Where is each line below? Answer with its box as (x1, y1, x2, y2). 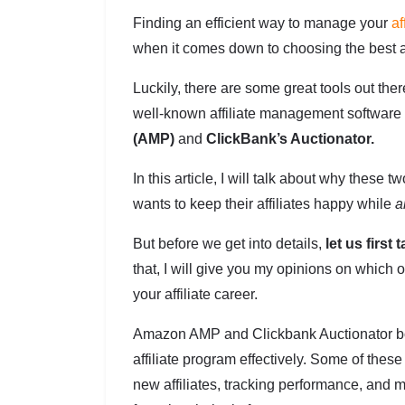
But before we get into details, (133, 236, 325, 251)
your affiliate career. (133, 287, 258, 302)
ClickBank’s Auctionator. (202, 131, 374, 146)
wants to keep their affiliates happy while (133, 196, 395, 212)
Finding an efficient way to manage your (133, 15, 391, 31)
